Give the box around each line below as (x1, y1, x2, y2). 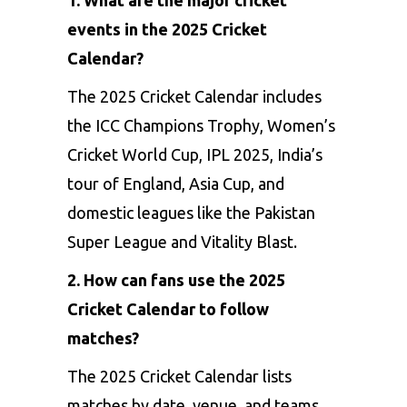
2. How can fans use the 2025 (67, 270, 285, 289)
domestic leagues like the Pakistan (67, 203, 315, 222)
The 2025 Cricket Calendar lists (67, 366, 292, 385)
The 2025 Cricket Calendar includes (67, 86, 322, 105)
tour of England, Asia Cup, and (67, 174, 284, 193)
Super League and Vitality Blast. (67, 232, 297, 251)
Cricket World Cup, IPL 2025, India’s (67, 144, 323, 164)
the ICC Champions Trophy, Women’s (67, 115, 335, 134)
